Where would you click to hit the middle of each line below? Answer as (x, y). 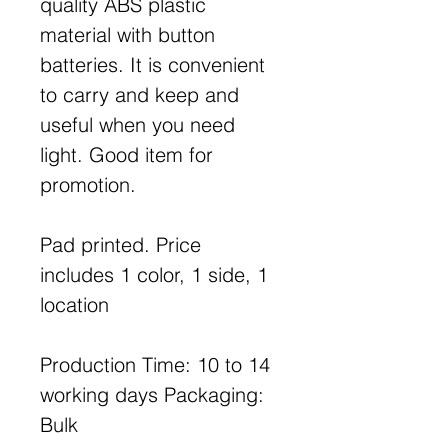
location (74, 304)
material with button (127, 34)
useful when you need (137, 124)
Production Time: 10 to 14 (155, 364)
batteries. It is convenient (152, 64)
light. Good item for (126, 154)
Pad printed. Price (120, 244)
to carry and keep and (139, 94)
